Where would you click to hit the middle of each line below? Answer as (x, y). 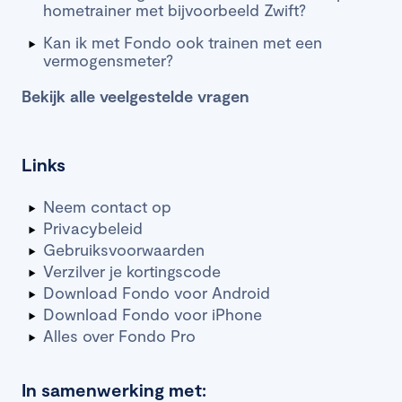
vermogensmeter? (108, 60)
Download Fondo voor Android (157, 292)
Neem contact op (107, 206)
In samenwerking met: (114, 389)
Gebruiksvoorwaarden (124, 249)
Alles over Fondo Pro (119, 335)
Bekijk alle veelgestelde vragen (135, 96)
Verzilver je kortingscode (132, 271)
